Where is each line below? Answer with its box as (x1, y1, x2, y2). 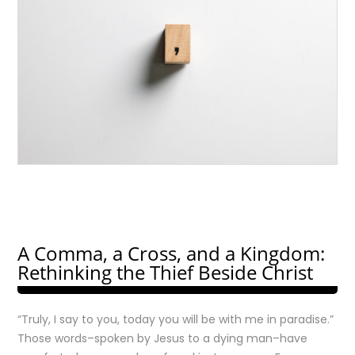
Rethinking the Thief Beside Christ (17, 259, 314, 285)
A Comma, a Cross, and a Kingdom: (17, 240, 326, 266)
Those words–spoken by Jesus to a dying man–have (17, 330, 308, 346)
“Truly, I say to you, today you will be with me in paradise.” (17, 311, 334, 327)
